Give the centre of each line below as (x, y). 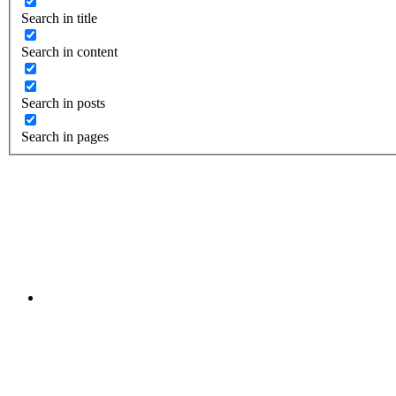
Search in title (59, 19)
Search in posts (63, 103)
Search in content (69, 52)
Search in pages (65, 137)
